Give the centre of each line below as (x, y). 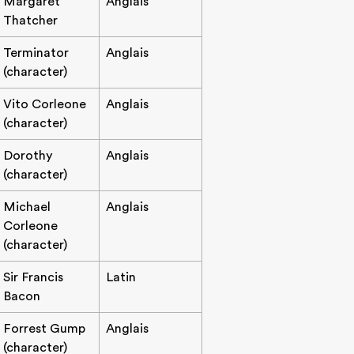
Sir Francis (33, 277)
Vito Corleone (45, 104)
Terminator (36, 53)
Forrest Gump (44, 329)
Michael (27, 207)
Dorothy (28, 156)
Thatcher (30, 21)
